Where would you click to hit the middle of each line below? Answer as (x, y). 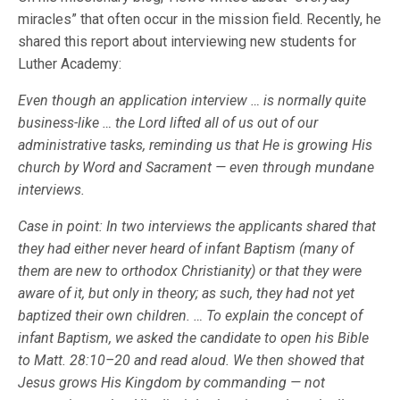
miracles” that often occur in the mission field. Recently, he (200, 20)
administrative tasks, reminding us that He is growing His (196, 146)
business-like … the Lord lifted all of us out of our (168, 123)
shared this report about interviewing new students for (187, 42)
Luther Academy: (70, 64)
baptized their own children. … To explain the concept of (191, 316)
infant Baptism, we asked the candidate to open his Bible (194, 338)
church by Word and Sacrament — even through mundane (196, 168)
